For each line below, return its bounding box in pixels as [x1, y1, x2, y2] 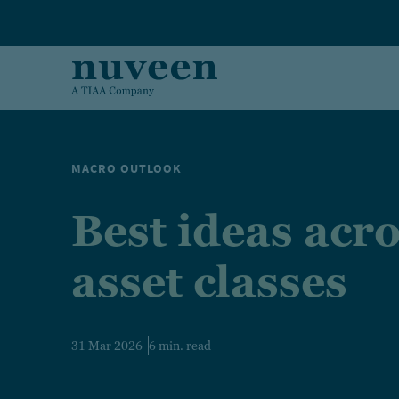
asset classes [71, 257, 347, 306]
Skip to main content [4, 4, 119, 19]
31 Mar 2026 [71, 338, 148, 353]
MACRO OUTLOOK [71, 160, 182, 177]
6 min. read [149, 338, 211, 353]
